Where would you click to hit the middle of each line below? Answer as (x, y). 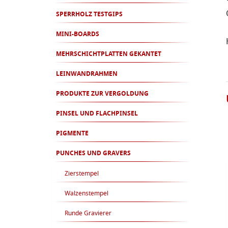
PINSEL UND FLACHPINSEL (97, 114)
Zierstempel (82, 174)
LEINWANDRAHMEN (87, 74)
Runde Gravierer (88, 214)
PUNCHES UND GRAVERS (93, 154)
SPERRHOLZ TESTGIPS (89, 15)
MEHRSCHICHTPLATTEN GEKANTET (109, 54)
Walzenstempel (87, 194)
